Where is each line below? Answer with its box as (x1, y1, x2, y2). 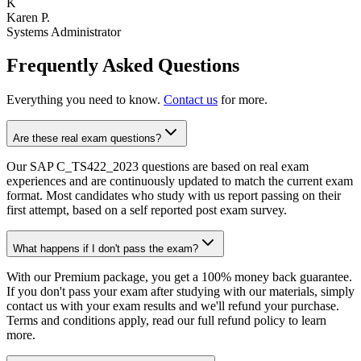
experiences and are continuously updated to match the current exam (6, 174, 353, 189)
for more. (221, 93, 268, 107)
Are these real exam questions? (13, 132, 161, 145)
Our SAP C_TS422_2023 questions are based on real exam (6, 160, 309, 174)
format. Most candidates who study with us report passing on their (6, 189, 341, 203)
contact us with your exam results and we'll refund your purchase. (6, 299, 339, 313)
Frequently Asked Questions (6, 55, 239, 77)
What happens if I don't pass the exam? (13, 243, 198, 255)
